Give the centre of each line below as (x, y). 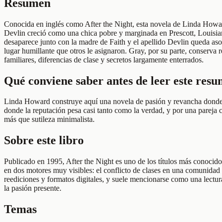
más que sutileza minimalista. (49, 119)
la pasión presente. (33, 188)
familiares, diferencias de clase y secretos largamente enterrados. (104, 59)
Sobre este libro (44, 140)
